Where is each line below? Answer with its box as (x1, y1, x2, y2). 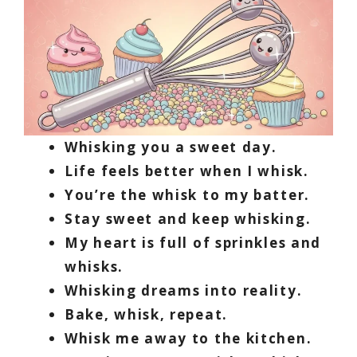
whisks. (65, 257, 124, 277)
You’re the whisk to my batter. (65, 186, 310, 205)
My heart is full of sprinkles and (65, 233, 322, 253)
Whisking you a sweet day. (65, 138, 277, 157)
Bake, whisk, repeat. (65, 305, 228, 324)
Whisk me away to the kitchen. (65, 329, 312, 348)
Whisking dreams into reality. (65, 281, 303, 300)
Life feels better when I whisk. (65, 162, 309, 181)
